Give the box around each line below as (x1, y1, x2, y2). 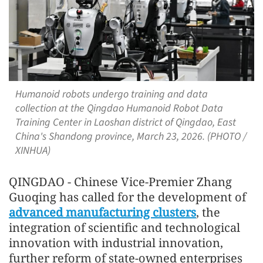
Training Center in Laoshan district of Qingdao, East (15, 114, 236, 130)
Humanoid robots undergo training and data (15, 86, 208, 102)
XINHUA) (15, 143, 50, 158)
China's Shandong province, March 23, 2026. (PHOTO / (15, 129, 247, 144)
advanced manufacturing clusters (9, 204, 196, 221)
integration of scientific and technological (9, 220, 240, 236)
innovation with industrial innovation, (9, 235, 223, 251)
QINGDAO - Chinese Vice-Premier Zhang (9, 174, 232, 190)
